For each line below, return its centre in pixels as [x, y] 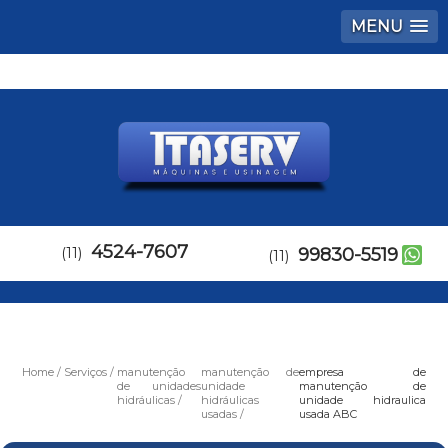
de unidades [159, 386]
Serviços [86, 372]
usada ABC [328, 414]
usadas [219, 414]
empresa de [362, 372]
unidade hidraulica [362, 400]
